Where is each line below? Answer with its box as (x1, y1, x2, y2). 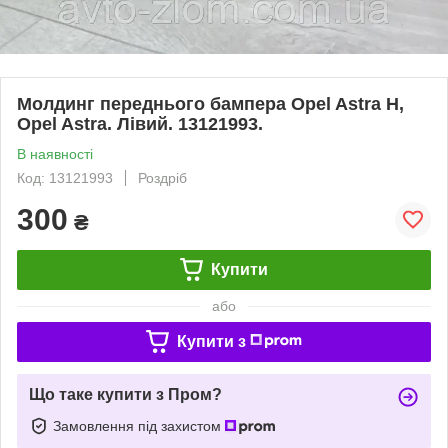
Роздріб (138, 169, 187, 186)
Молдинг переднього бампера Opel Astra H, (17, 93, 404, 114)
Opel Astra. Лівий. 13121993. (17, 113, 263, 134)
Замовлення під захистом (53, 417, 225, 434)
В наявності (17, 145, 93, 162)
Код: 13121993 (17, 169, 113, 186)
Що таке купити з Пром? (29, 385, 222, 403)
